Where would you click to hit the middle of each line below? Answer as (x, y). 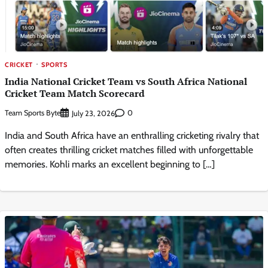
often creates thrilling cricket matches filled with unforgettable (129, 150)
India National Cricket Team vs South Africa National (126, 82)
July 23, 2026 (93, 113)
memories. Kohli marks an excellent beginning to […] (110, 164)
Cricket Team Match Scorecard (75, 94)
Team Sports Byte (33, 113)
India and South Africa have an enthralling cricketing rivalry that (132, 135)
